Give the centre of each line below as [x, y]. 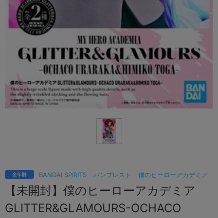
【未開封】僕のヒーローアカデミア [100, 190]
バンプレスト [112, 174]
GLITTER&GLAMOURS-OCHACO [93, 208]
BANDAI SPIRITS [63, 174]
